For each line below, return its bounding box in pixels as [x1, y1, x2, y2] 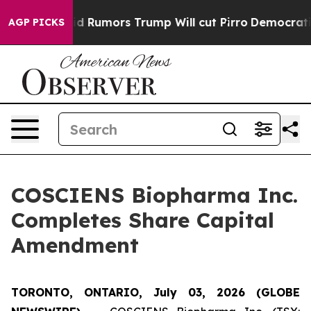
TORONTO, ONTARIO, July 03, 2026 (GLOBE [11, 285, 300, 299]
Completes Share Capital [11, 207, 274, 233]
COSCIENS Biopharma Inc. [11, 182, 298, 208]
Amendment [11, 232, 139, 258]
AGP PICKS [8, 16, 65, 28]
